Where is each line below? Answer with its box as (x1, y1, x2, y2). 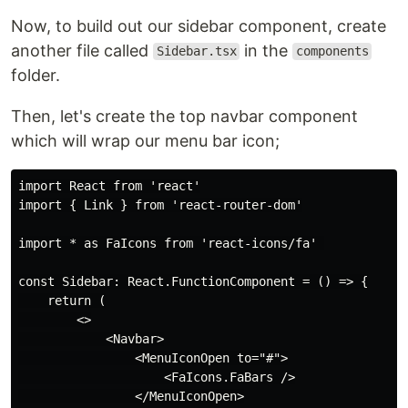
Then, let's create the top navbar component (11, 106, 358, 126)
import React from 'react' (18, 178, 200, 193)
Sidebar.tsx (156, 44, 237, 59)
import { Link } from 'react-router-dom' (18, 197, 302, 212)
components (295, 44, 369, 59)
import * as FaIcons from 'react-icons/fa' (18, 235, 324, 250)
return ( (18, 292, 106, 308)
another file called (11, 40, 153, 60)
